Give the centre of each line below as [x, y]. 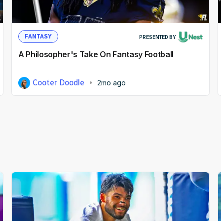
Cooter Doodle [59, 83]
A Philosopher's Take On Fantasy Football [96, 55]
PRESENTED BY [157, 37]
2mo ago [112, 83]
